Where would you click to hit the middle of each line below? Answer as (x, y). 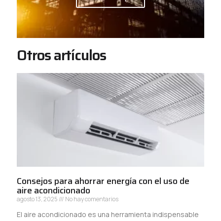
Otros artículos (61, 55)
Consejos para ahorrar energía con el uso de (103, 181)
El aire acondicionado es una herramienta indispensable (108, 214)
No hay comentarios (91, 199)
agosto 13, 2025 (38, 199)
